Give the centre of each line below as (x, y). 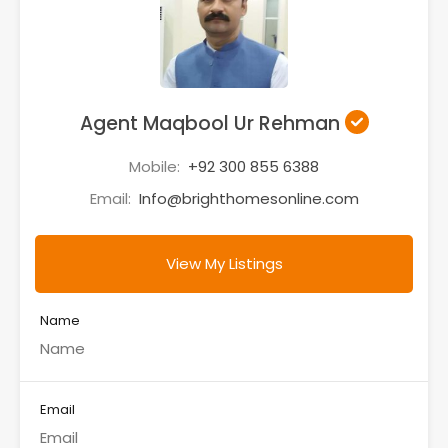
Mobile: (156, 166)
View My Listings (224, 263)
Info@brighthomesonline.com (248, 198)
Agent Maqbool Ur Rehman (212, 123)
